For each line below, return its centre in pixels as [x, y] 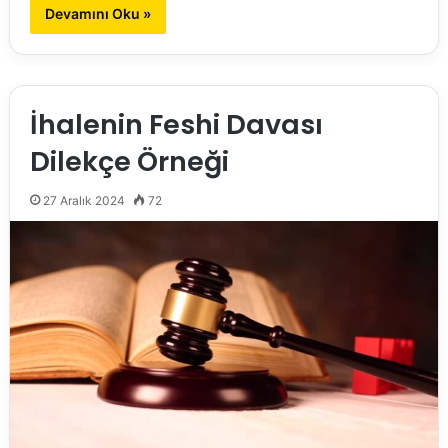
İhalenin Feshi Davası [176, 125]
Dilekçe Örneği [129, 162]
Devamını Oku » [97, 14]
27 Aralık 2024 [83, 201]
